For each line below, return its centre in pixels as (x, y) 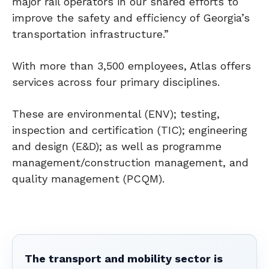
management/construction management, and (130, 163)
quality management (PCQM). (88, 179)
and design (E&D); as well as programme (117, 147)
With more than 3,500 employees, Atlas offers (131, 66)
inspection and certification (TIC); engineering (130, 130)
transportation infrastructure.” (90, 34)
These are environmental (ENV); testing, (116, 114)
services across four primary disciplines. (116, 82)
